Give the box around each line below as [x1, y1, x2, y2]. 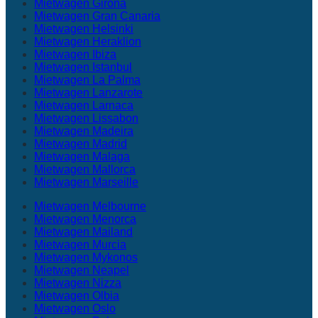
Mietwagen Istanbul [34, 61, 132, 73]
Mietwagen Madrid [34, 138, 127, 150]
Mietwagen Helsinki [34, 23, 133, 35]
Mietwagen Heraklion [34, 35, 141, 48]
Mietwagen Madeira [34, 125, 133, 137]
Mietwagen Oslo [34, 302, 116, 314]
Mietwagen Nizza [34, 277, 121, 289]
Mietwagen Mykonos [34, 251, 138, 263]
